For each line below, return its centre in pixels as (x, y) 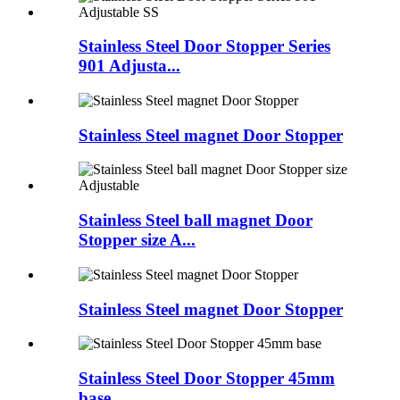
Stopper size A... (137, 240)
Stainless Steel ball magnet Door (196, 221)
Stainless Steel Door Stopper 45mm (207, 379)
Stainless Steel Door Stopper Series (204, 46)
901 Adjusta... (129, 66)
